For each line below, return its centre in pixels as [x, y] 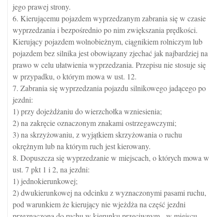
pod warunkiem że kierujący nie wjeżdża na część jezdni [99, 204]
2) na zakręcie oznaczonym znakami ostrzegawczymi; [94, 123]
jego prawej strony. [42, 7]
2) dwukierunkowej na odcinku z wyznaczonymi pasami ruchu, [109, 193]
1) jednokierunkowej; [45, 181]
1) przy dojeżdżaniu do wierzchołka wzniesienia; [87, 111]
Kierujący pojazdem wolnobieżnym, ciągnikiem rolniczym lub [108, 42]
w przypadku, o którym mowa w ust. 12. [75, 77]
